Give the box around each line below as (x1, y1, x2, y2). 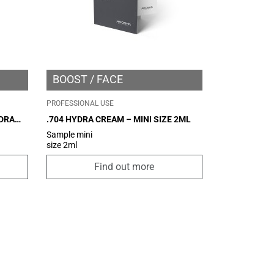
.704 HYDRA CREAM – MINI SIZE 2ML (46, 114, 191, 125)
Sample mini (46, 129, 92, 139)
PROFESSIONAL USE (46, 98, 114, 108)
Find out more (94, 161, 155, 173)
